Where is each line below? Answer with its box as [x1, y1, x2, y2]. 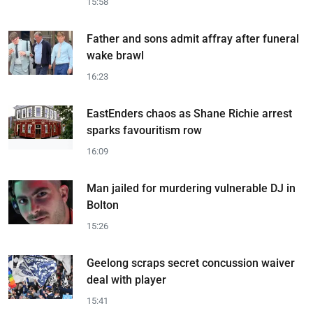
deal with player [87, 273, 166, 286]
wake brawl [87, 49, 144, 62]
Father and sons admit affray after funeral [87, 32, 299, 45]
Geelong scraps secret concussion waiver [87, 256, 295, 270]
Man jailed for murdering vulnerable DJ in [87, 182, 296, 195]
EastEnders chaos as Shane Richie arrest [87, 107, 292, 120]
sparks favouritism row [87, 124, 202, 137]
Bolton [87, 198, 119, 212]
